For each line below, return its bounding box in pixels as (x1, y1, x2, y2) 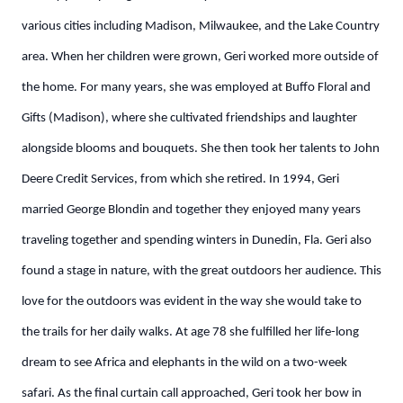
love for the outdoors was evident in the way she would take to (22, 295, 362, 309)
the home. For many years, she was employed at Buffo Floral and (22, 81, 371, 94)
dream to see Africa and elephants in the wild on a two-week (22, 356, 347, 370)
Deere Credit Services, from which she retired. (22, 173, 269, 186)
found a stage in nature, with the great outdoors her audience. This (22, 264, 381, 278)
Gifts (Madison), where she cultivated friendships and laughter (22, 112, 357, 125)
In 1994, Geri (269, 173, 339, 186)
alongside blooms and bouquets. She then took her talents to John (22, 142, 380, 156)
